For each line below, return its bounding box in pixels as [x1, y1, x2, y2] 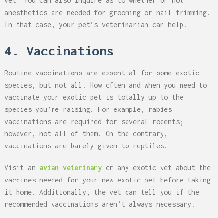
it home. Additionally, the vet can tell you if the [4, 188, 199, 197]
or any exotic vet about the [105, 163, 211, 172]
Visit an [4, 163, 39, 172]
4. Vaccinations [4, 43, 114, 59]
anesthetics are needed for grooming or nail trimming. [4, 8, 211, 17]
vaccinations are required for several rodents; [4, 117, 183, 126]
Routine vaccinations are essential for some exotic [4, 69, 199, 77]
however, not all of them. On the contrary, [4, 129, 168, 138]
